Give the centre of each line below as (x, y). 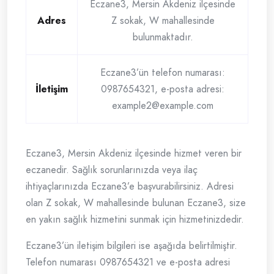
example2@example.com (163, 106)
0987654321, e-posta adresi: (163, 89)
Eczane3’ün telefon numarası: (163, 73)
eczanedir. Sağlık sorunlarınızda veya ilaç (112, 170)
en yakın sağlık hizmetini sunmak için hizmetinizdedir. (135, 220)
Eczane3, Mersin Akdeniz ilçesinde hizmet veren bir (134, 154)
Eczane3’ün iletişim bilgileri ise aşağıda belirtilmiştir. (131, 246)
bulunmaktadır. (163, 37)
